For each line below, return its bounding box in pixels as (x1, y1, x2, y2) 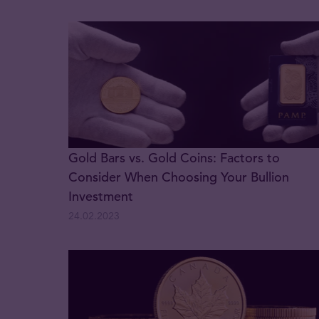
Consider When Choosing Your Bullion (68, 169, 289, 186)
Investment (68, 188, 133, 205)
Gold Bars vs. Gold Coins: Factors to (68, 150, 280, 167)
